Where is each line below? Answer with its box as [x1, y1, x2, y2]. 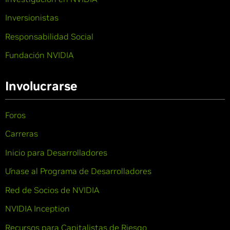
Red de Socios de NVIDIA [5, 184, 99, 195]
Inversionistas [5, 12, 59, 23]
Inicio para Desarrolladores [5, 147, 107, 158]
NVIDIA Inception [5, 203, 70, 214]
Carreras [5, 128, 38, 139]
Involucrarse [5, 78, 77, 94]
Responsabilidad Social [5, 31, 93, 42]
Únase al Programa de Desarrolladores [5, 166, 151, 177]
